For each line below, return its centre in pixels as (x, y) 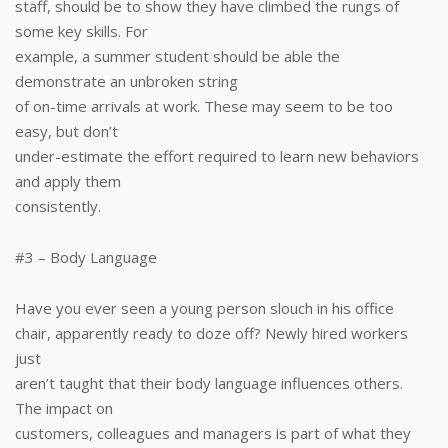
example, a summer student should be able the (177, 56)
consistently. (58, 206)
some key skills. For (81, 31)
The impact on (64, 408)
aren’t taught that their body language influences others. (209, 383)
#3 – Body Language (86, 257)
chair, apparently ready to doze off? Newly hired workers (211, 333)
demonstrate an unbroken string (126, 81)
